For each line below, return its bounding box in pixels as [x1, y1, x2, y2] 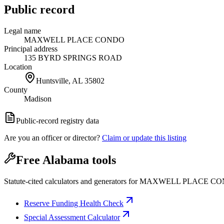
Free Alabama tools [16, 153, 116, 167]
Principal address [4, 44, 57, 53]
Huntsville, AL [36, 76, 82, 85]
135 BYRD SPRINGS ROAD [24, 53, 122, 62]
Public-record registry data [16, 116, 99, 125]
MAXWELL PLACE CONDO [24, 35, 124, 44]
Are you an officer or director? [4, 133, 100, 142]
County [4, 85, 27, 94]
